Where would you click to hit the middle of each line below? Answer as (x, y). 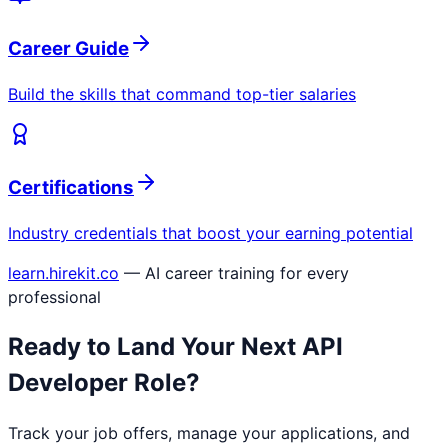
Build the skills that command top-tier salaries (182, 93)
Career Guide (68, 48)
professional (54, 297)
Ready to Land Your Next (155, 347)
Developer (68, 383)
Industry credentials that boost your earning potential (210, 233)
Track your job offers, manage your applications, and (209, 432)
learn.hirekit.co (63, 273)
